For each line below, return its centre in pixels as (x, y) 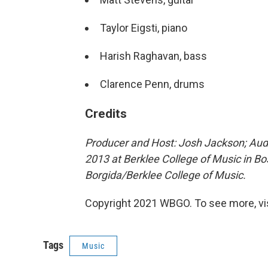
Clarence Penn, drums (152, 84)
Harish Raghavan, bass (153, 56)
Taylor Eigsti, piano (144, 28)
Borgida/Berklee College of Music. (165, 175)
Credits (106, 113)
